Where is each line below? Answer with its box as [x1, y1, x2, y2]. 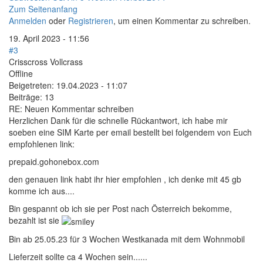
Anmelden [9, 15, 46, 26]
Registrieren [68, 15, 113, 26]
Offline [9, 68, 33, 79]
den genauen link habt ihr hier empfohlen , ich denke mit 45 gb [9, 173, 241, 185]
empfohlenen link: [9, 138, 75, 150]
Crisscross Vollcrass [9, 56, 83, 68]
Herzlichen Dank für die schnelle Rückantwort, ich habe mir [9, 114, 228, 126]
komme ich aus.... [9, 185, 75, 197]
